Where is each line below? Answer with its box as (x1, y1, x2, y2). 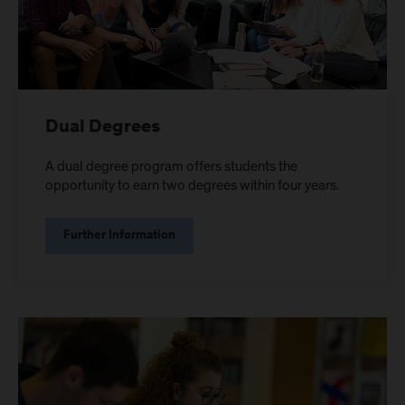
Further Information (63, 229, 175, 242)
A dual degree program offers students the (45, 155, 297, 176)
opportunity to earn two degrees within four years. (45, 174, 339, 195)
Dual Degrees (45, 118, 160, 137)
